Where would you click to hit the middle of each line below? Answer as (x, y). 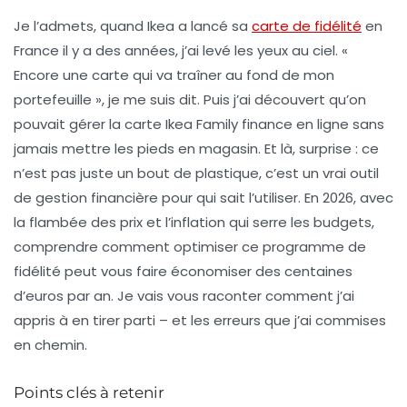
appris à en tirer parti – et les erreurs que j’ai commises (200, 321)
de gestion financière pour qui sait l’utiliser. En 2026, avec (203, 198)
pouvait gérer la (69, 124)
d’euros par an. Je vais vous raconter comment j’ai (184, 296)
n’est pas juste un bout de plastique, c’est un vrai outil (196, 174)
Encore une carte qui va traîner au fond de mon (174, 75)
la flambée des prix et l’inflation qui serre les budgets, (194, 223)
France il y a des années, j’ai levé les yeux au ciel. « (181, 51)
